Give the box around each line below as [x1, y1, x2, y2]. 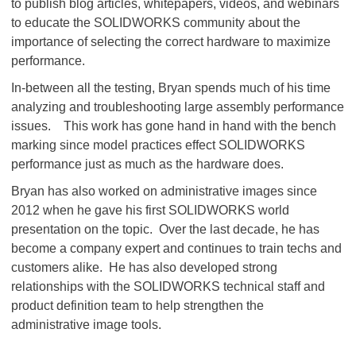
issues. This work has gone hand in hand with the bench [11, 119, 336, 133]
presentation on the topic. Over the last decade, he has [11, 222, 319, 236]
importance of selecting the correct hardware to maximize [11, 35, 331, 48]
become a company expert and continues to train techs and [11, 242, 342, 255]
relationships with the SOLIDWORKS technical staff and [11, 280, 325, 293]
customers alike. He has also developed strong [11, 261, 277, 274]
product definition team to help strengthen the [11, 299, 264, 312]
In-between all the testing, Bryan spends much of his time [11, 81, 331, 95]
